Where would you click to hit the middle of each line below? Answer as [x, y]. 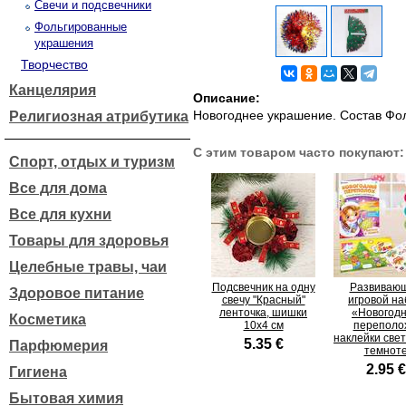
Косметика [48, 319]
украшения [64, 43]
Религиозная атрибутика [99, 116]
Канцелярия [53, 90]
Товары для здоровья [89, 241]
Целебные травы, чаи [88, 267]
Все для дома [58, 188]
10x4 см [263, 325]
